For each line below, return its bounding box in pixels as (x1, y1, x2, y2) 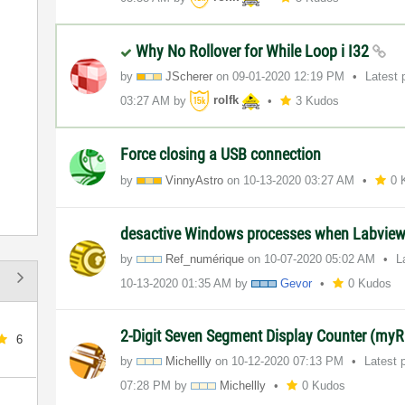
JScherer (165, 69, 213, 83)
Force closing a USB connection (120, 144, 322, 164)
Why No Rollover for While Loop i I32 (136, 41, 373, 61)
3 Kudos (296, 93, 340, 108)
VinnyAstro (165, 173, 224, 187)
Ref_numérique (165, 251, 245, 266)
